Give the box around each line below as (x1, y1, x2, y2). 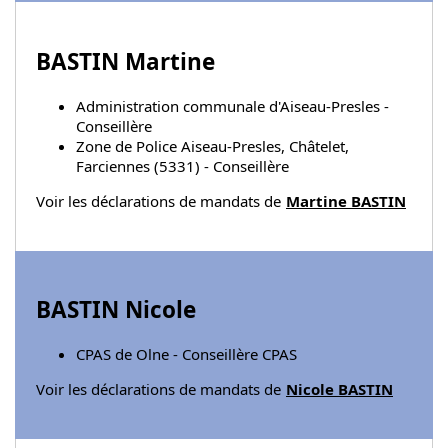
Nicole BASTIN (286, 379, 393, 400)
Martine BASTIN (286, 190, 406, 211)
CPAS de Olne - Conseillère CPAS (76, 344, 297, 365)
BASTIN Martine (36, 46, 215, 78)
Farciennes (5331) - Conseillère (76, 155, 289, 176)
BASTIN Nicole (36, 294, 196, 326)
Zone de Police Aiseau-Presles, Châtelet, (76, 135, 349, 156)
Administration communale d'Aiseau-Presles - (76, 95, 389, 116)
